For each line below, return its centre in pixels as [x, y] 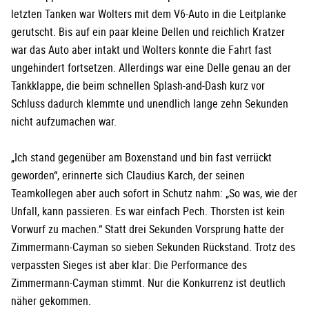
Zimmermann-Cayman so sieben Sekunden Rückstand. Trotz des [153, 247]
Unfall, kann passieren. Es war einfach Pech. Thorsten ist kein [148, 211]
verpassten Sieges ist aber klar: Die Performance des [129, 265]
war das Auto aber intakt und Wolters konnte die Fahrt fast [141, 50]
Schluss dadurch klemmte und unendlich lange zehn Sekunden [150, 104]
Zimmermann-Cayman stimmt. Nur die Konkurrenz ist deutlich [148, 283]
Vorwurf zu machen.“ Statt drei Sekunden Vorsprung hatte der [148, 229]
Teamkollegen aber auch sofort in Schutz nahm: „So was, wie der [154, 193]
